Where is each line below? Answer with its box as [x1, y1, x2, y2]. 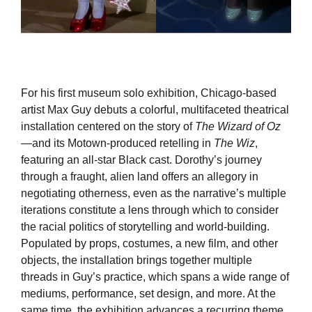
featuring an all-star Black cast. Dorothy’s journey [21, 153, 262, 166]
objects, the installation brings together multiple [21, 253, 252, 266]
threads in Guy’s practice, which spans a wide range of [21, 270, 289, 283]
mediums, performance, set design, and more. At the [21, 287, 276, 299]
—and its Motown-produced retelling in [21, 136, 214, 149]
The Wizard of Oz [195, 120, 281, 132]
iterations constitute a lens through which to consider [21, 203, 279, 216]
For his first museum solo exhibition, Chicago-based [21, 86, 276, 99]
